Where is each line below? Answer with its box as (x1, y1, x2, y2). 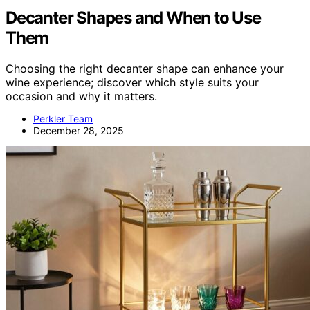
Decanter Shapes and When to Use (6, 7, 261, 28)
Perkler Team (33, 112, 93, 125)
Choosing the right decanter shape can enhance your (6, 61, 284, 75)
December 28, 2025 (33, 124, 124, 136)
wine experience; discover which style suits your (6, 75, 259, 89)
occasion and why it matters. (6, 89, 157, 103)
